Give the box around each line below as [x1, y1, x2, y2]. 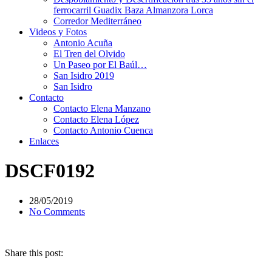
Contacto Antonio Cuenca [53, 125, 153, 135]
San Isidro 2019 [53, 70, 114, 81]
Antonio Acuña [53, 38, 112, 48]
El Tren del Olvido [53, 49, 125, 59]
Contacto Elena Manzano [53, 103, 151, 114]
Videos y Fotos [29, 27, 87, 37]
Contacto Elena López [53, 114, 139, 124]
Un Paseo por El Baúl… [53, 59, 147, 70]
